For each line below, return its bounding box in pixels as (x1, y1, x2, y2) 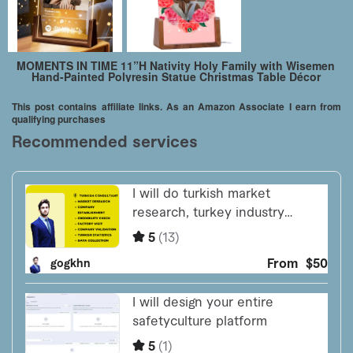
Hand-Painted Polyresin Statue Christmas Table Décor (31, 69, 321, 85)
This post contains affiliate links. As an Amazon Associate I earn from (12, 99, 341, 114)
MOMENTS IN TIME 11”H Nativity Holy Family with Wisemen (17, 58, 336, 74)
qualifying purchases (12, 112, 106, 127)
